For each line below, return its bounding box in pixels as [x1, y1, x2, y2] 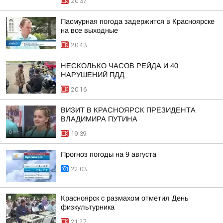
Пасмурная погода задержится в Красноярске [61, 17, 215, 25]
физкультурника [61, 203, 114, 211]
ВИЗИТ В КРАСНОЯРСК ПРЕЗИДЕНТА [61, 106, 196, 114]
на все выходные [61, 26, 118, 34]
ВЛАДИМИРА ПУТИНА [61, 115, 137, 123]
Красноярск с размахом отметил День [61, 194, 189, 202]
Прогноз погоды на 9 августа [61, 150, 156, 158]
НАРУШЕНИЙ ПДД [61, 71, 124, 79]
